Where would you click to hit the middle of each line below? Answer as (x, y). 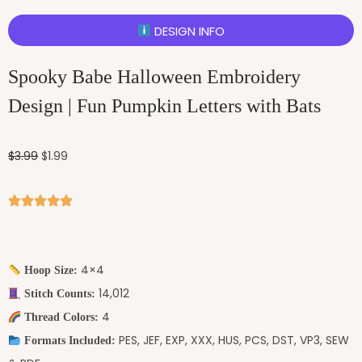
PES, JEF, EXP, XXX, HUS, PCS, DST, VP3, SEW (232, 341)
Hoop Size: (51, 271)
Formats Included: (69, 341)
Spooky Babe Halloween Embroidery (154, 77)
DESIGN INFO (188, 31)
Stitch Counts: (59, 294)
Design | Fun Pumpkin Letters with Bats (164, 106)
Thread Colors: (61, 318)
